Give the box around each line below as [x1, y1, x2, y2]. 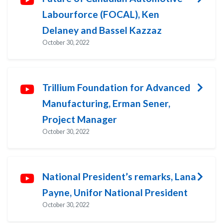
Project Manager [42, 113, 117, 125]
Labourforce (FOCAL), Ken [42, 8, 159, 20]
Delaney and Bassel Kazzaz [42, 24, 162, 36]
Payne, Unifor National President [42, 186, 188, 198]
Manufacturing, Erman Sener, [42, 97, 170, 109]
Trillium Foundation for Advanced [42, 81, 190, 93]
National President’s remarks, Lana [42, 170, 196, 182]
